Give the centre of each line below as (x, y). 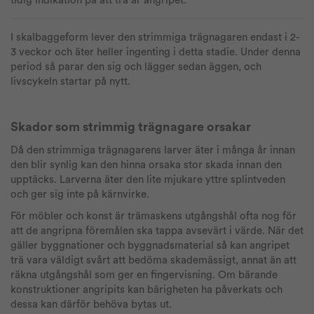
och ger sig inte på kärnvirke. (81, 195)
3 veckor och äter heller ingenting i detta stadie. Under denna (156, 53)
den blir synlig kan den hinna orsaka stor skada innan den (146, 165)
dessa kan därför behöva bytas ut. (91, 305)
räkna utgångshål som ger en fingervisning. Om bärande (144, 275)
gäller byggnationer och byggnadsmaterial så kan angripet (150, 246)
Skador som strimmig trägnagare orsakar (131, 127)
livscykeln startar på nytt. (72, 82)
